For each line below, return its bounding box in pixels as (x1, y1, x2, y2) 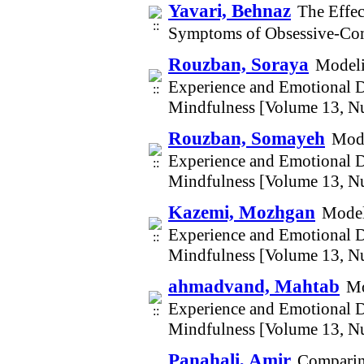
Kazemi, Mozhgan (168, 201, 315, 223)
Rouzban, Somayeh (168, 128, 325, 149)
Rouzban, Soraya (168, 54, 309, 75)
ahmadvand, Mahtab (168, 275, 340, 297)
